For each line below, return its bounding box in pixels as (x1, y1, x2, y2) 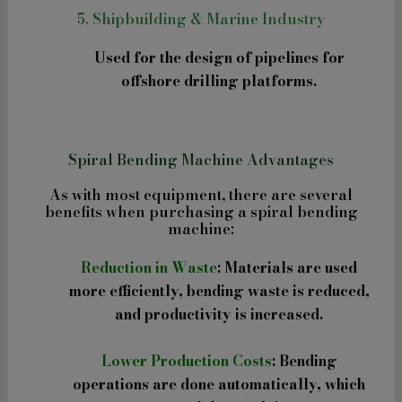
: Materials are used (217, 257, 357, 279)
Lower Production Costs (100, 349, 272, 371)
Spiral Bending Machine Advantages (68, 149, 334, 171)
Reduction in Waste (81, 257, 217, 279)
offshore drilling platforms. (121, 69, 317, 92)
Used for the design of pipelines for (93, 46, 345, 68)
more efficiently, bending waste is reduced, (68, 280, 370, 302)
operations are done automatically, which (73, 372, 365, 395)
